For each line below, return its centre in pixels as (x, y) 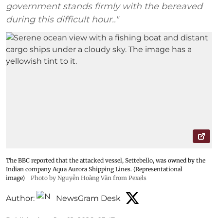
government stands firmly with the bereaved (104, 6)
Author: (20, 198)
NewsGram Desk (88, 198)
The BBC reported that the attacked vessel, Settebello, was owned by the (106, 160)
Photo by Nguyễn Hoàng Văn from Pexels (89, 178)
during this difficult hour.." (62, 19)
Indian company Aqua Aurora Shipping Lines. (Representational (94, 169)
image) (15, 178)
